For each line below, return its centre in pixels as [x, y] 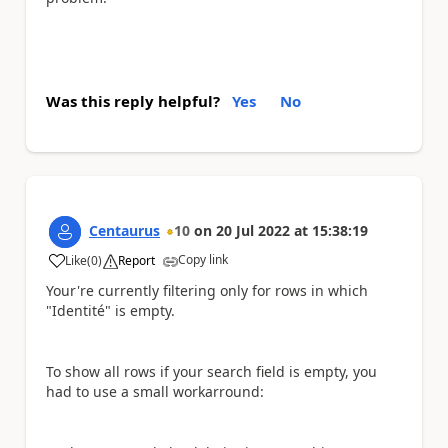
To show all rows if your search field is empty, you [211, 372]
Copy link [203, 260]
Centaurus [124, 231]
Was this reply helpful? [133, 101]
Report [136, 261]
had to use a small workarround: [155, 392]
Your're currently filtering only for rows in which [207, 291]
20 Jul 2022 [253, 231]
